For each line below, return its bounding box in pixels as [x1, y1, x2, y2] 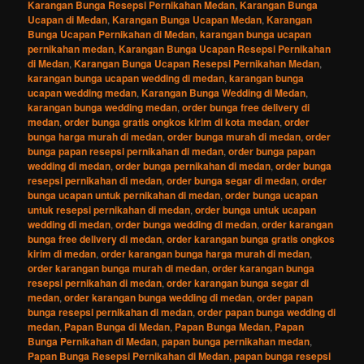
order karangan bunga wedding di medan [64, 289, 253, 305]
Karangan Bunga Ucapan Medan [112, 11, 262, 27]
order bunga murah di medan [167, 128, 301, 144]
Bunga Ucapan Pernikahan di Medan [28, 26, 196, 41]
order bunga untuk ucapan [195, 201, 317, 217]
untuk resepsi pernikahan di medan [28, 201, 191, 217]
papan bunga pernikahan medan [162, 333, 310, 349]
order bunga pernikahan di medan [115, 158, 271, 173]
